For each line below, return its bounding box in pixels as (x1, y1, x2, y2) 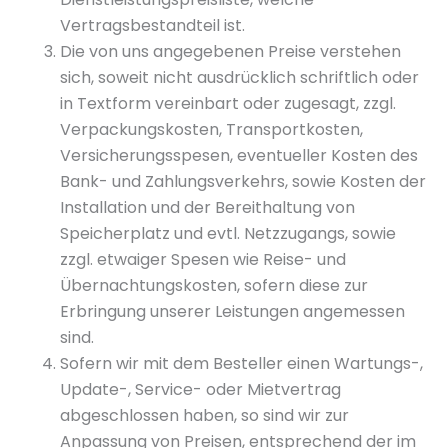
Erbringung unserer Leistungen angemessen (60, 300, 405, 323)
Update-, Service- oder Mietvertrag (60, 378, 341, 401)
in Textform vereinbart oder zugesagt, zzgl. (60, 92, 396, 115)
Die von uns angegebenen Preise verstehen (60, 40, 401, 63)
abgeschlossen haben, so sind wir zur (60, 404, 349, 427)
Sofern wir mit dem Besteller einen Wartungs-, (60, 352, 423, 375)
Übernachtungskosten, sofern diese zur (60, 274, 368, 297)
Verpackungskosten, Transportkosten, (60, 118, 363, 141)
